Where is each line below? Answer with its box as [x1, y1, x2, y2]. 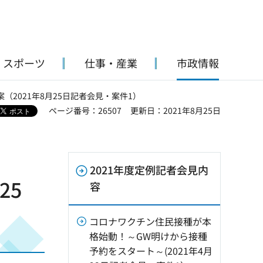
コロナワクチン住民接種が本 [89, 214, 211, 228]
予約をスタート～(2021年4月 [89, 244, 213, 258]
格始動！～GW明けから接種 [89, 229, 207, 243]
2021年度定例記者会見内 [90, 162, 208, 177]
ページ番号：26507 [49, 104, 122, 116]
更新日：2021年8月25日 [130, 104, 221, 116]
